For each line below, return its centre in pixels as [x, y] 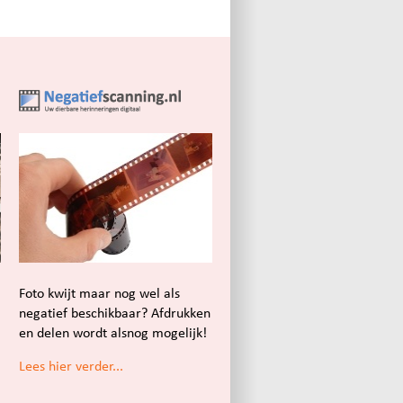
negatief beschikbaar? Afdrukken [115, 313]
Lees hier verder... [71, 366]
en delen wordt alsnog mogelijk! [113, 333]
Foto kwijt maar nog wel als [99, 293]
